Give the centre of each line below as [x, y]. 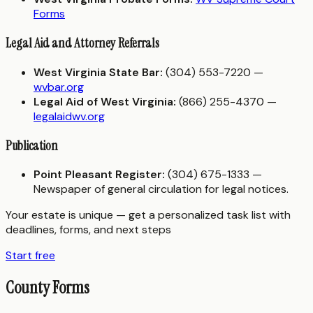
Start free [30, 256]
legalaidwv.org [69, 116]
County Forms [48, 288]
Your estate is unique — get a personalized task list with [148, 215]
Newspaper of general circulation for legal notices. [161, 189]
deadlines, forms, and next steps [88, 230]
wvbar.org [59, 87]
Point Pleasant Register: [99, 175]
